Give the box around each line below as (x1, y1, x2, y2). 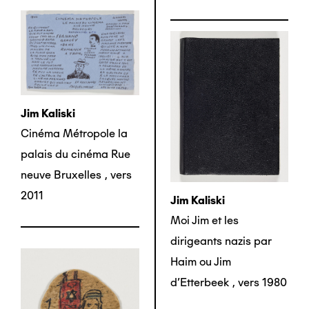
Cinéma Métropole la (21, 126, 128, 140)
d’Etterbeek (170, 276, 229, 290)
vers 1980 (237, 276, 287, 290)
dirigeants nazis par (170, 235, 272, 248)
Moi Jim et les (170, 214, 239, 228)
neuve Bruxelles (21, 168, 101, 181)
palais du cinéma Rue (21, 147, 130, 161)
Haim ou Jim (170, 255, 231, 269)
